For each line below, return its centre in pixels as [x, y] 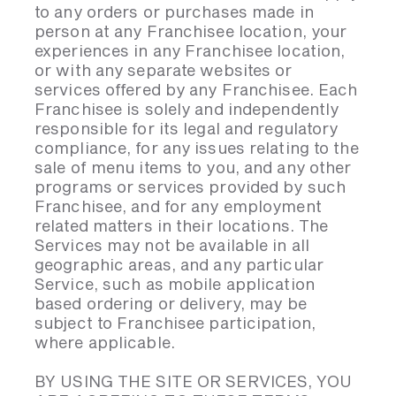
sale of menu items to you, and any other [193, 167]
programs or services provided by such [190, 187]
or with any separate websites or [164, 70]
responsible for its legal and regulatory [187, 128]
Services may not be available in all [172, 245]
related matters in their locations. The [182, 225]
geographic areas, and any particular [179, 264]
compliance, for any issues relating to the [197, 148]
